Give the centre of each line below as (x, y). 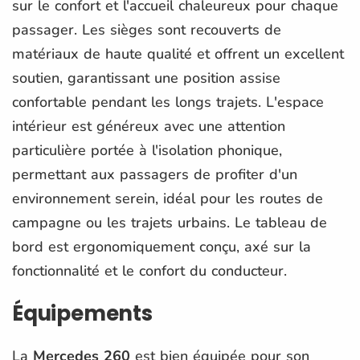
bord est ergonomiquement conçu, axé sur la (162, 246)
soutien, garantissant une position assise (146, 78)
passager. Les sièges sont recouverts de (147, 29)
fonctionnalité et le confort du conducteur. (149, 270)
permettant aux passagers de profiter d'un (155, 174)
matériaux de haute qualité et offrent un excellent (178, 53)
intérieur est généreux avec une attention (149, 126)
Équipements (82, 313)
